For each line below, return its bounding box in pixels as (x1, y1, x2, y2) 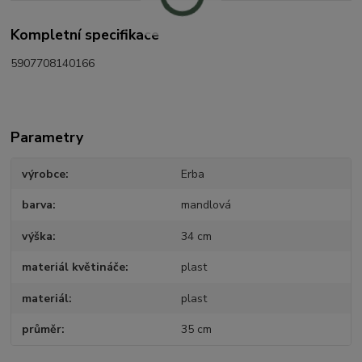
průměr (22, 322, 62, 338)
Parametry (11, 127, 84, 147)
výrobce (22, 166, 66, 182)
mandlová (180, 197, 231, 213)
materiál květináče (22, 259, 126, 276)
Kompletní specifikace (11, 24, 160, 44)
